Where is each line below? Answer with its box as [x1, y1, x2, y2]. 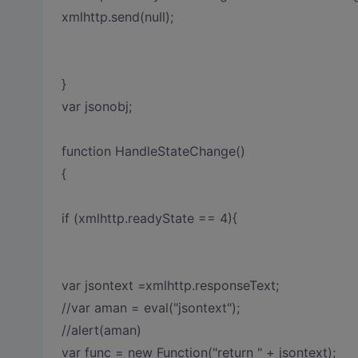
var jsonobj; [61, 98, 132, 114]
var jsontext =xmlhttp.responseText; [61, 277, 279, 293]
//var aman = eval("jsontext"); [61, 300, 240, 316]
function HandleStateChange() [61, 143, 245, 159]
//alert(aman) [61, 322, 141, 338]
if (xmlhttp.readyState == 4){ [61, 210, 237, 226]
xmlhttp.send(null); [61, 9, 173, 25]
